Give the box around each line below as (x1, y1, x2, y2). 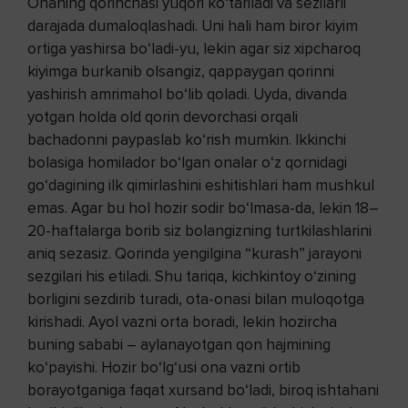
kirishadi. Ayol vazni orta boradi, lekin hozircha (27, 311, 337, 331)
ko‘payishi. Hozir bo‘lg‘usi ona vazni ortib (27, 357, 301, 377)
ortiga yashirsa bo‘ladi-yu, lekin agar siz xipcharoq (27, 38, 361, 58)
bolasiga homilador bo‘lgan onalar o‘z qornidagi (27, 152, 347, 172)
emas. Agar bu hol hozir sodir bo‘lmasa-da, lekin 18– (27, 198, 379, 218)
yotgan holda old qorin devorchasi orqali (27, 107, 298, 127)
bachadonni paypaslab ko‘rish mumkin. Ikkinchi (27, 129, 346, 149)
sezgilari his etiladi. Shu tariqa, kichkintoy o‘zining (27, 266, 356, 286)
